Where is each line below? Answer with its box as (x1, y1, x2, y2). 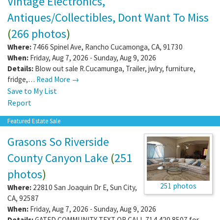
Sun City (110, 182, 135, 192)
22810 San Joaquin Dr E (33, 182, 107, 192)
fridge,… (7, 74, 36, 84)
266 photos (11, 26, 66, 41)
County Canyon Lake (7, 150, 108, 165)
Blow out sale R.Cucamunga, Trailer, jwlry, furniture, (35, 63, 195, 73)
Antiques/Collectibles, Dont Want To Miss (7, 9, 209, 25)
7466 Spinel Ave (33, 42, 82, 52)
